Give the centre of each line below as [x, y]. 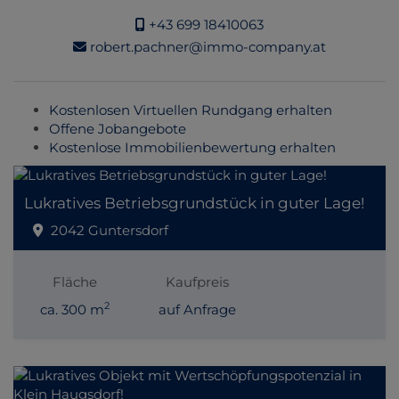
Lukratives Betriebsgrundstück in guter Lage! [194, 204]
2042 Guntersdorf [110, 230]
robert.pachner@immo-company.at [206, 47]
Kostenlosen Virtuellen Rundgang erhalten [191, 110]
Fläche [74, 281]
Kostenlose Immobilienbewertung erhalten [192, 147]
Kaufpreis [198, 281]
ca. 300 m [72, 309]
